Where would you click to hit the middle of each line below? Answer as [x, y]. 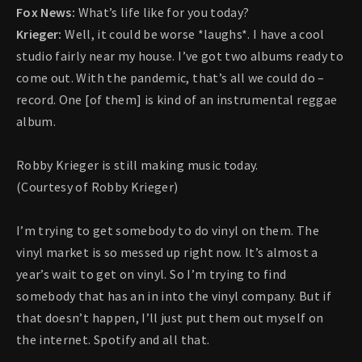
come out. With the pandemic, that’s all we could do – [170, 78]
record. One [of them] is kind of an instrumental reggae [177, 100]
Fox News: [47, 13]
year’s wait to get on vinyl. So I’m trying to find [152, 274]
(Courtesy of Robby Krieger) [97, 187]
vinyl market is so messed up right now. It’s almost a [167, 253]
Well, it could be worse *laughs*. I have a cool [195, 34]
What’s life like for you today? [164, 13]
